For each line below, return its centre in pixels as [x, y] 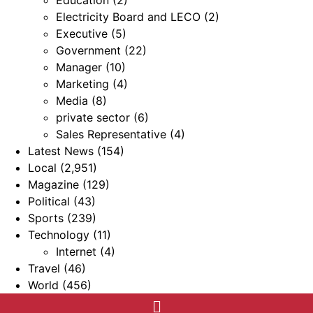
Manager [79, 67]
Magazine [53, 185]
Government [88, 51]
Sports [46, 218]
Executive [82, 34]
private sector [93, 118]
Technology [59, 235]
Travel [44, 269]
